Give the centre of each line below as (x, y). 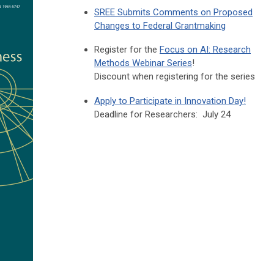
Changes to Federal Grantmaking (160, 26)
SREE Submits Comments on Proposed (173, 13)
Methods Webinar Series (143, 63)
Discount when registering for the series (175, 77)
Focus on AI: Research (205, 50)
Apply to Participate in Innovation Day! (170, 101)
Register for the (127, 50)
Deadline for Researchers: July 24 (162, 115)
